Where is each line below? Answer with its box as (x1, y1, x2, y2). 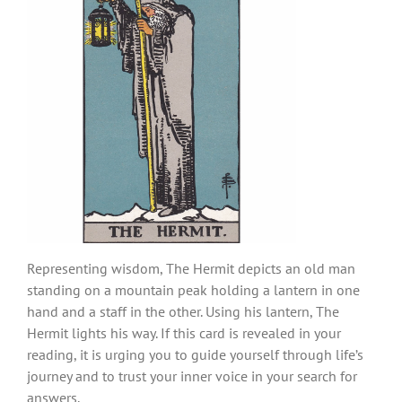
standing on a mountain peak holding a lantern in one (27, 280, 360, 299)
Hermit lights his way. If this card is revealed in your (27, 323, 341, 342)
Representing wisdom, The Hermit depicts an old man (27, 258, 355, 277)
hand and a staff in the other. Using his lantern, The (27, 301, 339, 320)
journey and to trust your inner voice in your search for (27, 366, 357, 385)
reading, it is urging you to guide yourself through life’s (27, 345, 363, 363)
